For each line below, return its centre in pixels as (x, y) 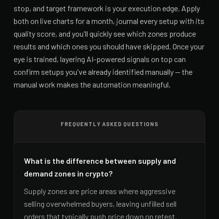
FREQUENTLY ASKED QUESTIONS (109, 124)
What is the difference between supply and (100, 160)
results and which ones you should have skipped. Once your (109, 46)
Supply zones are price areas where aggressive (100, 191)
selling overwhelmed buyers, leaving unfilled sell (100, 203)
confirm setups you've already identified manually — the (103, 71)
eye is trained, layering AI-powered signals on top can (100, 59)
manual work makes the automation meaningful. (92, 84)
